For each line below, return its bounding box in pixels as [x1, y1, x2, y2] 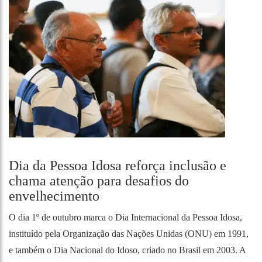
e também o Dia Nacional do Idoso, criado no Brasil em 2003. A [9, 245, 246, 255]
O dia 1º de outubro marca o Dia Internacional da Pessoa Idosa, [9, 212, 242, 222]
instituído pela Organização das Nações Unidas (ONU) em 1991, [9, 229, 249, 239]
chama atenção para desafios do [9, 173, 189, 188]
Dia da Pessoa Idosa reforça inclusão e [9, 158, 226, 173]
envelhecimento [9, 188, 99, 204]
